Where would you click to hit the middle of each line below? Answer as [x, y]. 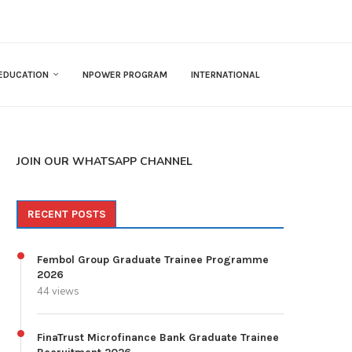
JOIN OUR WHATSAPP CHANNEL [104, 162]
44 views [58, 292]
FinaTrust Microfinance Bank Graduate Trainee [158, 338]
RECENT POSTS [67, 214]
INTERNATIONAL [225, 75]
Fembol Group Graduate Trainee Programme [153, 260]
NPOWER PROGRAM [125, 75]
